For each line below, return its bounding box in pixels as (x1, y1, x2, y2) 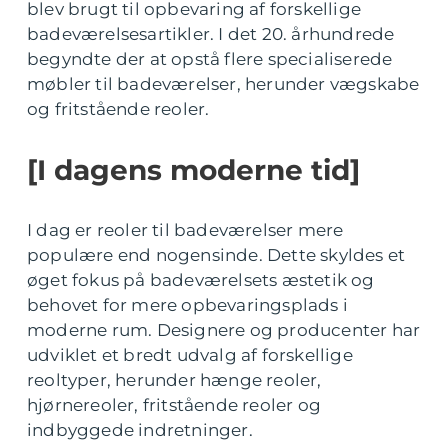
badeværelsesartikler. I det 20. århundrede (27, 24, 395, 45)
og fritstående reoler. (27, 99, 210, 120)
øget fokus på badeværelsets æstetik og (27, 270, 375, 291)
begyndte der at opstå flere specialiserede (27, 49, 393, 70)
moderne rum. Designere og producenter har (27, 320, 421, 341)
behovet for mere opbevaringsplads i (27, 295, 349, 316)
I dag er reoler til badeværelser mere (27, 220, 344, 241)
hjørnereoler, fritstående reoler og (27, 395, 321, 416)
